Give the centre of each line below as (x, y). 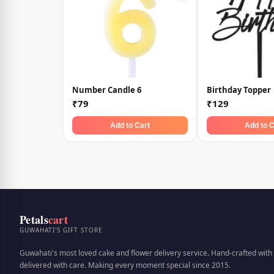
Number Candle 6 (106, 90)
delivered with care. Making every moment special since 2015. (125, 265)
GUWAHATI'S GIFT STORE (61, 230)
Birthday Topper (239, 90)
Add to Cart (130, 125)
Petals (34, 220)
